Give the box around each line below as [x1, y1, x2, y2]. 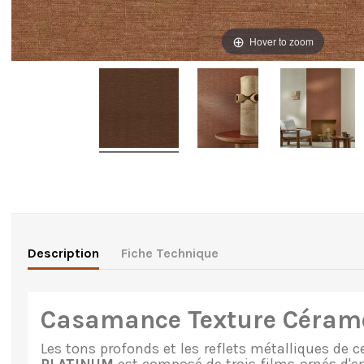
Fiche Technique [120, 245, 219, 261]
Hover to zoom [249, 33, 314, 48]
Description [27, 245, 99, 261]
